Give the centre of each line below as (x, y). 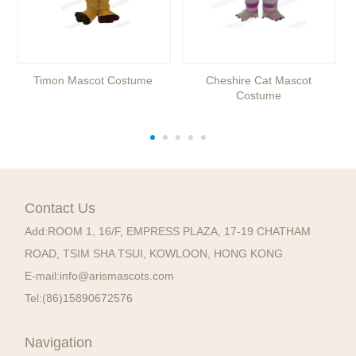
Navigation (59, 343)
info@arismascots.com (117, 276)
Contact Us (60, 209)
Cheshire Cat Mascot (258, 81)
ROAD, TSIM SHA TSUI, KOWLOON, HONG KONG (154, 254)
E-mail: (43, 276)
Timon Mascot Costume (93, 81)
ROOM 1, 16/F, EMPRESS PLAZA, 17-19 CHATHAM (180, 232)
